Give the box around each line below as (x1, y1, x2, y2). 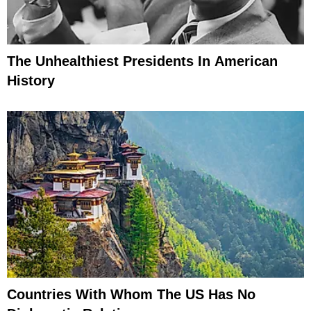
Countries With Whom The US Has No (7, 287, 255, 303)
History (7, 72, 55, 88)
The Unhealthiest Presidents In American (7, 53, 278, 69)
